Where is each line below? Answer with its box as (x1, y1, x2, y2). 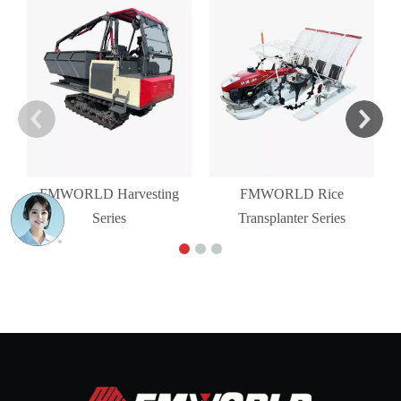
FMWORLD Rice (240, 186, 344, 202)
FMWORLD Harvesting (39, 186, 179, 202)
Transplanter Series (238, 210, 346, 226)
